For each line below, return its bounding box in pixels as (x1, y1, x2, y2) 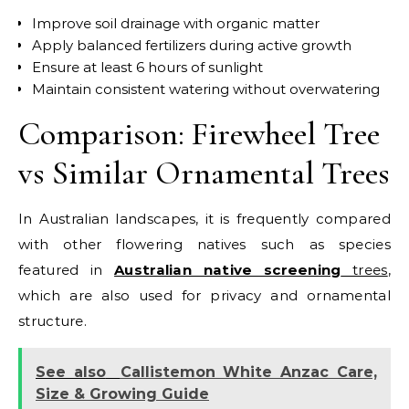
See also (36, 362, 106, 381)
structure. (18, 311, 87, 330)
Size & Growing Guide (36, 384, 209, 403)
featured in (18, 260, 115, 278)
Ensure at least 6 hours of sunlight (32, 58, 263, 76)
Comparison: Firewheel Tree (18, 113, 380, 153)
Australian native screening (114, 260, 341, 278)
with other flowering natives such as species (18, 235, 391, 253)
